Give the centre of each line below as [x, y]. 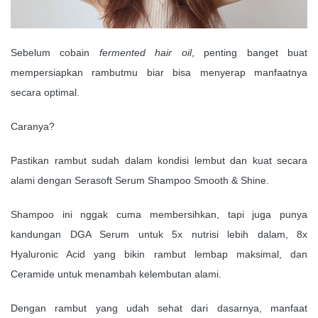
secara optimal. [45, 92]
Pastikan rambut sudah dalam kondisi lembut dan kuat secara [159, 160]
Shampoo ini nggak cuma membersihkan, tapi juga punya [159, 214]
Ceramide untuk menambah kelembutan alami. [116, 274]
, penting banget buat [250, 52]
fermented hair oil [145, 52]
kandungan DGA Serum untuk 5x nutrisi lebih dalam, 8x [159, 234]
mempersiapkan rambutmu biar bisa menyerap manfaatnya [159, 72]
